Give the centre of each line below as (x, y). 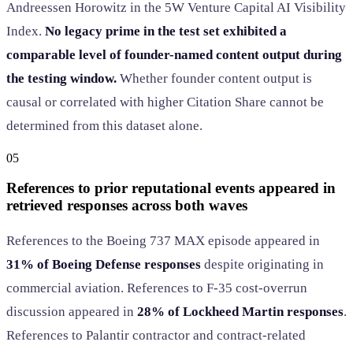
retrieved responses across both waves (127, 206)
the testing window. (61, 78)
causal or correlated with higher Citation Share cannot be (165, 102)
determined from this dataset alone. (104, 125)
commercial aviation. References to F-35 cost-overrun (157, 288)
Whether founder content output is (214, 78)
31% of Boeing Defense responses (104, 264)
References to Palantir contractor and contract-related (156, 335)
